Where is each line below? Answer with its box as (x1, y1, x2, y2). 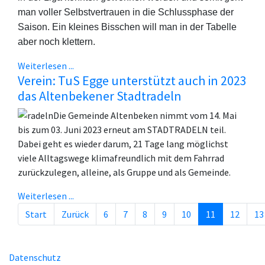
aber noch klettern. (18, 37, 95, 47)
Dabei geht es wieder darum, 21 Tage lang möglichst (18, 138, 228, 150)
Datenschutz (9, 251, 61, 264)
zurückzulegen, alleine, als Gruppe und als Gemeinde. (18, 166, 231, 179)
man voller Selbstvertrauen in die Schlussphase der (18, 7, 234, 18)
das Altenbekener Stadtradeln (18, 88, 182, 105)
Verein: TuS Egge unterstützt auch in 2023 (18, 72, 247, 89)
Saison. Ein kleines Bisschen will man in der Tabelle (18, 22, 237, 33)
